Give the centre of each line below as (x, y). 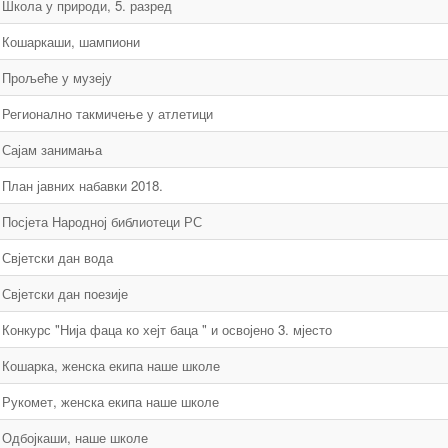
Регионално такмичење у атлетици (107, 113)
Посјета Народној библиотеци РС (102, 221)
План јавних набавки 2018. (82, 185)
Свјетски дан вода (57, 257)
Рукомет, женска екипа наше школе (110, 401)
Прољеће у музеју (57, 77)
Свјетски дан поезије (65, 293)
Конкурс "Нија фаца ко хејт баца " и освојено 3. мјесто (167, 329)
